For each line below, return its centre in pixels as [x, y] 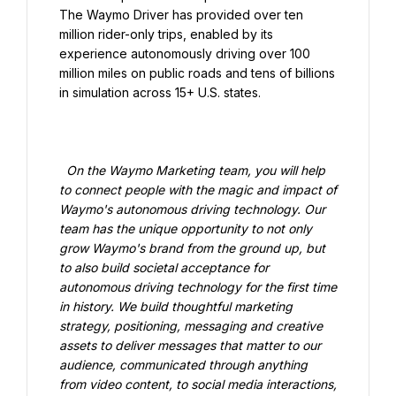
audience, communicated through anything [183, 365]
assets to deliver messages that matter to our [190, 345]
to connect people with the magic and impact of [198, 190]
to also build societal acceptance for [164, 267]
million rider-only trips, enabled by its [166, 34]
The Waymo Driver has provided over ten [181, 15]
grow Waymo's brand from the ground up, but [192, 248]
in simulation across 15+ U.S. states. [160, 92]
